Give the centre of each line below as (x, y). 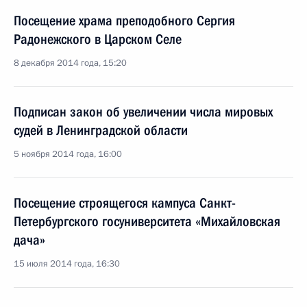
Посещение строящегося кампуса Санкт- (125, 203)
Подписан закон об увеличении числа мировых (143, 112)
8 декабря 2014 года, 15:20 (70, 63)
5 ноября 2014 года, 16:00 (68, 154)
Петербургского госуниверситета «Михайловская (147, 221)
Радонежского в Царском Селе (98, 39)
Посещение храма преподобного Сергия (124, 21)
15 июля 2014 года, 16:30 (67, 264)
